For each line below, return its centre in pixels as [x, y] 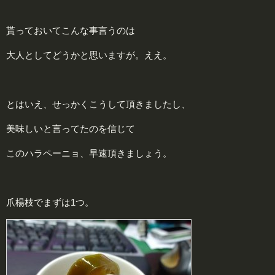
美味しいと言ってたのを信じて [71, 128]
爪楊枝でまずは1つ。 [50, 202]
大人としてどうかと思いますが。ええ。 [89, 55]
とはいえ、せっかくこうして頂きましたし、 [98, 104]
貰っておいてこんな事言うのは [71, 30]
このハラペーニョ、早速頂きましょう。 [89, 153]
